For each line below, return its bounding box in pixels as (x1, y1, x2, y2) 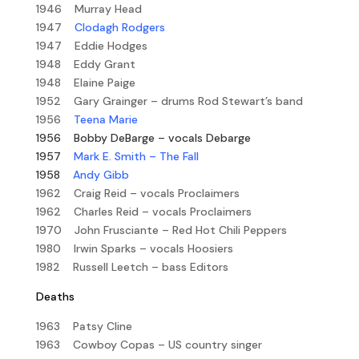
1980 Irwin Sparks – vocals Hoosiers (35, 240, 233, 256)
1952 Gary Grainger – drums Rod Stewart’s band (35, 93, 303, 108)
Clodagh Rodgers (74, 19, 165, 34)
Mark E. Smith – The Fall (67, 148, 199, 163)
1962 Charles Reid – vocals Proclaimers (35, 204, 252, 219)
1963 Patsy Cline (35, 318, 132, 333)
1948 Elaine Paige (35, 75, 135, 90)
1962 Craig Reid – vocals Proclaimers (35, 185, 240, 200)
